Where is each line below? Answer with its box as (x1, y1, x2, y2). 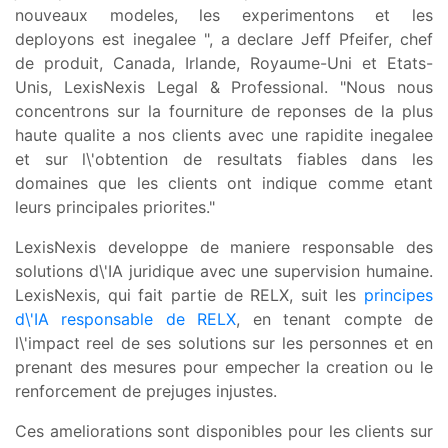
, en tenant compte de (236, 308, 434, 329)
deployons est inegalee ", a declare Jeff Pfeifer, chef (15, 28, 433, 49)
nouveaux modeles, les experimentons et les (15, 4, 433, 25)
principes (364, 284, 433, 305)
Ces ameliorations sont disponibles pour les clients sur (15, 420, 433, 441)
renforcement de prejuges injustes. (15, 380, 277, 401)
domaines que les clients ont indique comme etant (15, 172, 433, 193)
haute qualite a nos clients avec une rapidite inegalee (15, 124, 433, 145)
